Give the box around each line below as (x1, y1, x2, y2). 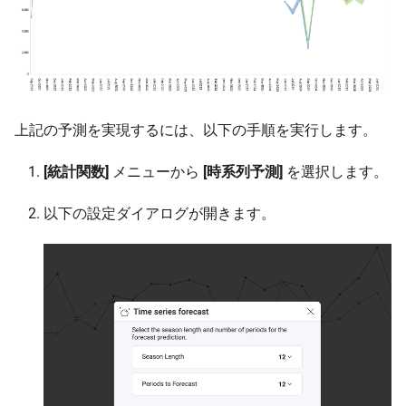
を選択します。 (283, 163, 388, 181)
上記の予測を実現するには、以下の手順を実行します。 (14, 121, 377, 140)
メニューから (109, 163, 203, 181)
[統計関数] (43, 163, 109, 181)
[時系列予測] (203, 163, 283, 181)
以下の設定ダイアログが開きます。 (43, 205, 275, 223)
